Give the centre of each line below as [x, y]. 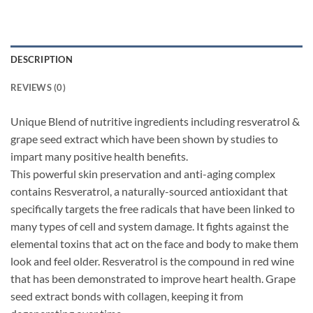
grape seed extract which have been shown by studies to [144, 139]
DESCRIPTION [42, 60]
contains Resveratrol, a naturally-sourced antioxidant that [149, 191]
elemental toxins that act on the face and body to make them [154, 244]
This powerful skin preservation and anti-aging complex [143, 174]
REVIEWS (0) [38, 88]
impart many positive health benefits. [99, 156]
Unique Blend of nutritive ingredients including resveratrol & [155, 122]
